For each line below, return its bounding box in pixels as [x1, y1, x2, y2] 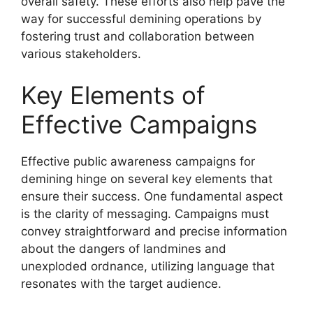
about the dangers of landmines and [21, 242, 226, 256]
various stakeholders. [21, 46, 141, 61]
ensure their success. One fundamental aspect [21, 189, 283, 203]
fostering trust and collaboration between [21, 29, 254, 43]
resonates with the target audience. [21, 277, 221, 291]
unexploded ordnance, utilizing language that [21, 259, 275, 273]
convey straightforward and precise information [21, 224, 287, 238]
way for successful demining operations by [21, 11, 261, 26]
